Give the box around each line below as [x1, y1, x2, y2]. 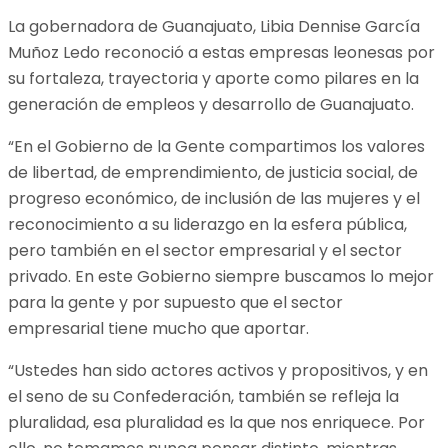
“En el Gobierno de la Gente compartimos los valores [8, 134, 425, 158]
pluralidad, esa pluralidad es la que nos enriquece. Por [8, 410, 425, 434]
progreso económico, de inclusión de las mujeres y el [8, 186, 420, 210]
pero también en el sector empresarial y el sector [8, 238, 402, 262]
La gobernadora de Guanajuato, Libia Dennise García [8, 14, 420, 38]
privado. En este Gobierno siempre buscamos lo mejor [8, 264, 434, 288]
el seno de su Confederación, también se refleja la [8, 384, 399, 408]
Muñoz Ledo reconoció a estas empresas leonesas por [8, 40, 435, 64]
